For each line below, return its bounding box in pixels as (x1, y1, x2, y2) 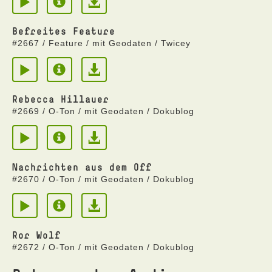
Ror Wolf (12, 229, 61, 241)
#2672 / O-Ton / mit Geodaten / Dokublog (12, 242, 194, 252)
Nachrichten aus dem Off (12, 161, 152, 173)
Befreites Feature (12, 25, 115, 37)
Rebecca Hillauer (12, 93, 109, 105)
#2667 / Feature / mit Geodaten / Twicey (12, 38, 191, 48)
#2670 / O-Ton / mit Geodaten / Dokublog (12, 174, 194, 184)
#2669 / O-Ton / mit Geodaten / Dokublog (12, 106, 194, 116)
